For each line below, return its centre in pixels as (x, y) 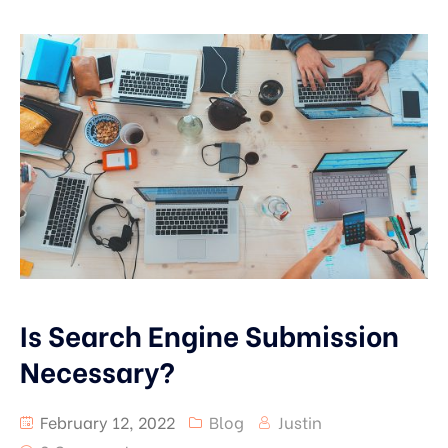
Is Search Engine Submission (209, 334)
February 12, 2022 (105, 422)
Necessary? (97, 370)
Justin (300, 422)
